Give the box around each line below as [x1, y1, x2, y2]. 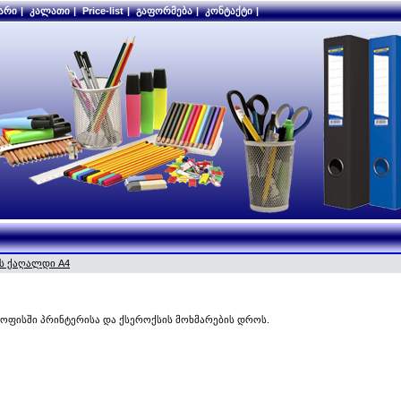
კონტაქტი [204, 5, 252, 16]
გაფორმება [135, 5, 192, 16]
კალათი [29, 5, 70, 16]
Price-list [81, 5, 124, 16]
